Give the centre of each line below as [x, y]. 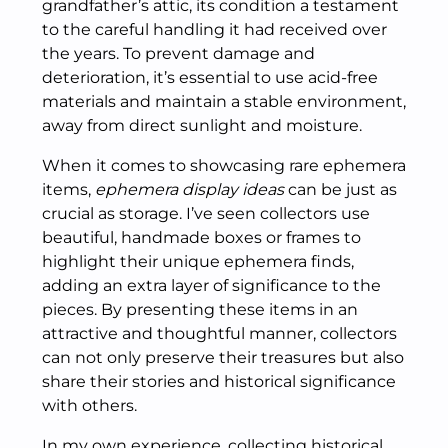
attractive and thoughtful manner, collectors [219, 333]
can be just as [340, 189]
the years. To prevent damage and [178, 53]
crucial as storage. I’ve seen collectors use [206, 213]
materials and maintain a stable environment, [224, 101]
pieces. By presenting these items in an [200, 309]
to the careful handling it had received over [214, 29]
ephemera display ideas [189, 189]
